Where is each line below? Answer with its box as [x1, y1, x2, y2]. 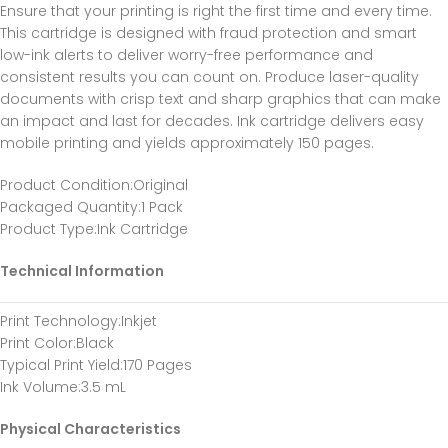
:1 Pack [138, 197, 183, 217]
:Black [73, 333, 114, 353]
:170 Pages [120, 355, 192, 375]
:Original [130, 175, 188, 195]
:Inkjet [118, 311, 157, 331]
